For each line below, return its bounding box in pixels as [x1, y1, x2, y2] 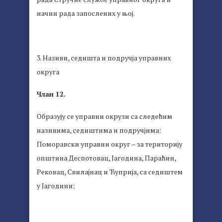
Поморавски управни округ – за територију [37, 139, 182, 149]
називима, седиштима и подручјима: [37, 125, 161, 135]
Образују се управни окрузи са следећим [37, 111, 172, 121]
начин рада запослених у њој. [37, 8, 135, 18]
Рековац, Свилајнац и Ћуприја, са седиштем [37, 167, 183, 177]
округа [37, 67, 59, 77]
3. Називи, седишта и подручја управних [37, 53, 171, 63]
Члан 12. [37, 89, 65, 99]
